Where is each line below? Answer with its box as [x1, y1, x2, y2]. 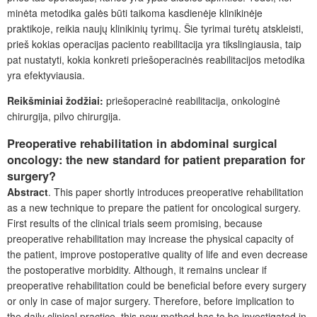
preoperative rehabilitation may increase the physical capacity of [7, 231, 294, 246]
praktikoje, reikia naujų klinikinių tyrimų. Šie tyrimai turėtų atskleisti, [7, 21, 304, 35]
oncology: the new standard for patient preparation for [7, 151, 305, 168]
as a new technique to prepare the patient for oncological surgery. [7, 200, 301, 214]
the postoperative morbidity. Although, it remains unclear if [7, 263, 267, 277]
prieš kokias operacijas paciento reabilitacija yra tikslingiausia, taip [7, 36, 301, 51]
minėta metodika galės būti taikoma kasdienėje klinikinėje [7, 5, 263, 20]
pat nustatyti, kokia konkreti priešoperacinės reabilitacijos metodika [7, 52, 305, 67]
